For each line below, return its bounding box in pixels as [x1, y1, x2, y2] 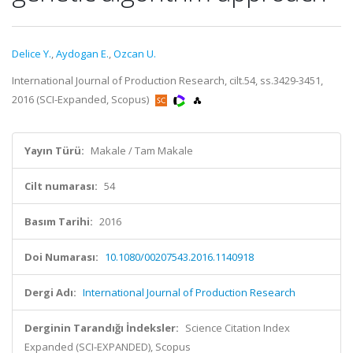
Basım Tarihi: [24, 214, 93, 229]
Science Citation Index [185, 321, 290, 335]
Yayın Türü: [24, 143, 84, 158]
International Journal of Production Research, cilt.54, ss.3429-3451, [12, 73, 323, 87]
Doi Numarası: [24, 250, 98, 264]
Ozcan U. [113, 46, 156, 61]
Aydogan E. [56, 46, 109, 61]
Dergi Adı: [24, 285, 76, 299]
